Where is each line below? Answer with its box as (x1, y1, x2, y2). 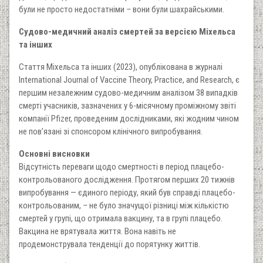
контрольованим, (19, 200, 83, 211)
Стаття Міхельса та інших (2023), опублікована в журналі (19, 62, 222, 73)
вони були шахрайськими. (131, 4, 224, 15)
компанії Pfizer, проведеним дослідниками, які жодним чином (19, 113, 239, 124)
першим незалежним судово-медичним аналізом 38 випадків (19, 87, 238, 99)
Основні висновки (19, 149, 90, 160)
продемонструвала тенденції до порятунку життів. (19, 239, 200, 250)
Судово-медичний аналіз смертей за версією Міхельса (19, 26, 235, 38)
